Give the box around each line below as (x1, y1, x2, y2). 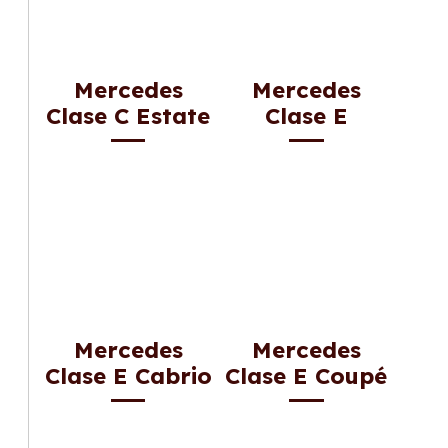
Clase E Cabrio (44, 361, 212, 390)
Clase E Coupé (225, 361, 388, 390)
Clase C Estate (46, 102, 211, 131)
